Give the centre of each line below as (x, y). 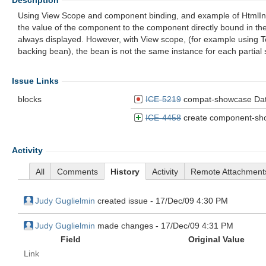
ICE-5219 (163, 99)
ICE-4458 (163, 118)
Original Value (216, 239)
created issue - (125, 201)
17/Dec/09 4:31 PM (197, 226)
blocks (30, 99)
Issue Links (35, 81)
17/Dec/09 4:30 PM (192, 201)
